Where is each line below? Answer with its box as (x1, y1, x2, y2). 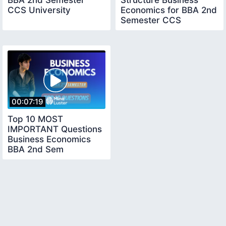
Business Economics (8, 134, 91, 145)
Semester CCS (121, 15, 181, 25)
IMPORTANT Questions (8, 124, 102, 135)
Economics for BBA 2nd (121, 5, 217, 15)
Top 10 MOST (8, 114, 63, 125)
